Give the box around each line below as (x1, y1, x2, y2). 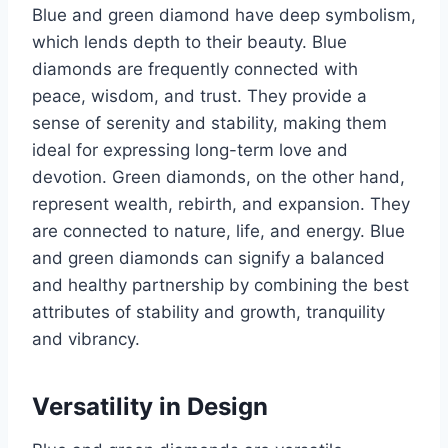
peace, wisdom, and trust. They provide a (32, 85, 367, 106)
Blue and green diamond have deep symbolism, (32, 4, 416, 25)
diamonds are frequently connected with (32, 58, 358, 79)
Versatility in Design (32, 391, 268, 421)
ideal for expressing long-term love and (32, 139, 348, 160)
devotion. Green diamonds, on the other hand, (32, 166, 405, 187)
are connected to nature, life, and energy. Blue (32, 220, 405, 241)
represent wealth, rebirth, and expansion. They (32, 193, 410, 214)
